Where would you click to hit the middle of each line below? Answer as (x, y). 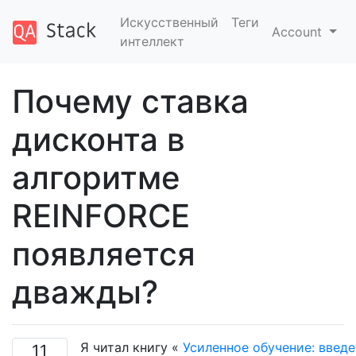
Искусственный (169, 22)
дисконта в (99, 139)
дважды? (85, 292)
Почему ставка (130, 101)
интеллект (152, 41)
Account (299, 32)
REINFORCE (101, 216)
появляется (104, 254)
